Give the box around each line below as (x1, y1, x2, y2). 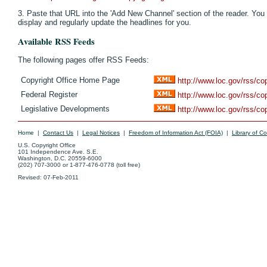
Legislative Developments (21, 104, 110, 114)
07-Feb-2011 (44, 174, 79, 181)
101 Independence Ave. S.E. (18, 148, 98, 156)
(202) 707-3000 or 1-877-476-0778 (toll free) (18, 162, 140, 169)
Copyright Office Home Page (21, 76, 120, 85)
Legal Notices (82, 129, 120, 136)
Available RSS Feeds (18, 35, 95, 48)
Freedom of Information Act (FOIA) (129, 129, 223, 136)
